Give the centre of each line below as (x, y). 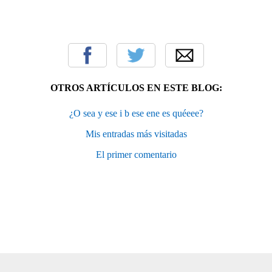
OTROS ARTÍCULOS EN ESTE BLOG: (136, 87)
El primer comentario (136, 154)
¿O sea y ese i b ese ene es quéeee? (136, 113)
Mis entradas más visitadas (136, 134)
